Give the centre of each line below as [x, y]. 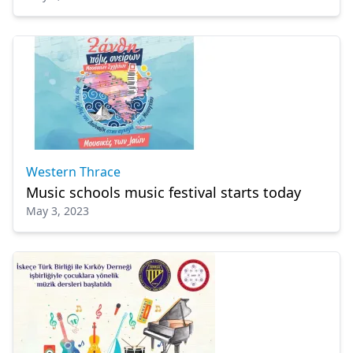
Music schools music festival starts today [163, 192]
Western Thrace [73, 172]
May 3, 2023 [58, 211]
